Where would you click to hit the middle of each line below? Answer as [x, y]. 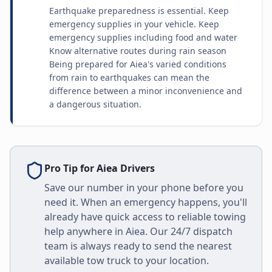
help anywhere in [85, 231]
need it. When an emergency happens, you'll [146, 202]
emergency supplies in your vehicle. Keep [134, 24]
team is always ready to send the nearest [138, 246]
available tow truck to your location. [127, 260]
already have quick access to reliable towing [145, 217]
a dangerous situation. [95, 104]
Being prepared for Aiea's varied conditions [138, 64]
